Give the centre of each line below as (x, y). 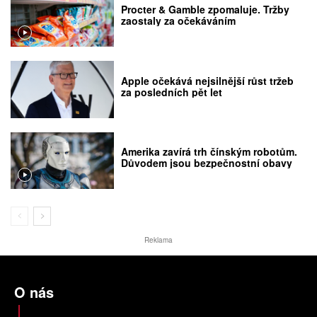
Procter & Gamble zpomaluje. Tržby (206, 10)
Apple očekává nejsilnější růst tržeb (208, 80)
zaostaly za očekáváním (179, 21)
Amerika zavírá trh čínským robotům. (209, 152)
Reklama (158, 240)
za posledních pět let (172, 92)
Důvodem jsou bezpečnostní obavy (207, 163)
